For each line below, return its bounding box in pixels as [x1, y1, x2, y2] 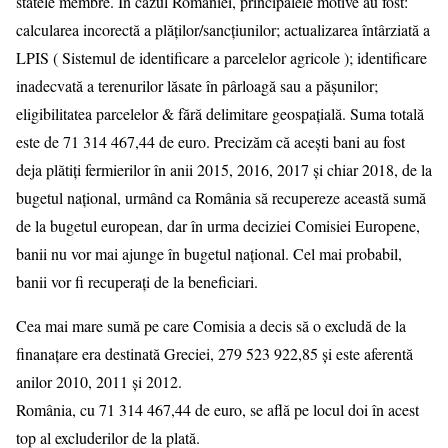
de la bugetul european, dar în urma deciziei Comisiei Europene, [16, 215, 420, 237]
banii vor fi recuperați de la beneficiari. [16, 271, 258, 293]
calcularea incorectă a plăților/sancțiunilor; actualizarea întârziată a [16, 19, 430, 41]
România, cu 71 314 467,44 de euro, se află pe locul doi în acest [16, 399, 419, 421]
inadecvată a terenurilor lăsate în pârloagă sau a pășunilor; [16, 75, 378, 97]
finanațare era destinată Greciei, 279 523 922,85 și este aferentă [16, 343, 413, 365]
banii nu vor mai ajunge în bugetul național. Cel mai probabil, [16, 243, 402, 265]
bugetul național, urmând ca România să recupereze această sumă [16, 187, 426, 209]
